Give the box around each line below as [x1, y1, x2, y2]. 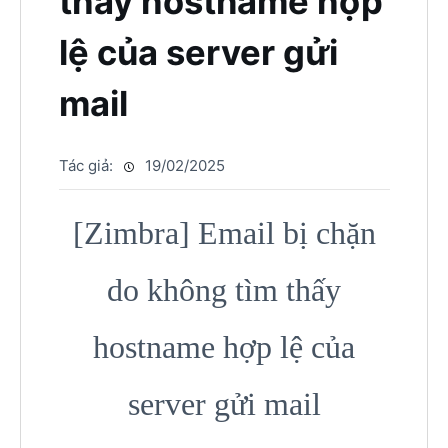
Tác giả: [58, 155, 117, 175]
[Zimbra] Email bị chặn [72, 214, 376, 251]
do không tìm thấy [107, 271, 341, 308]
